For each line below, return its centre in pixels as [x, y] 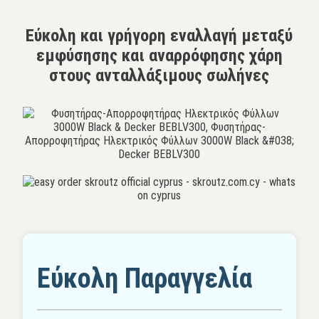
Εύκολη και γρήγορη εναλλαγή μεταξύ [159, 35]
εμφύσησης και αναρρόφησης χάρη [159, 55]
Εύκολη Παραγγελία [145, 278]
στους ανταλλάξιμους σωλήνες [159, 75]
